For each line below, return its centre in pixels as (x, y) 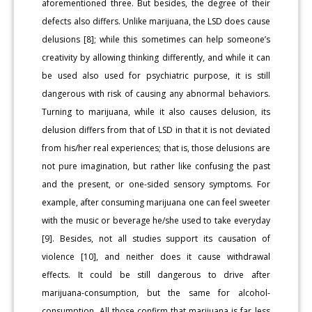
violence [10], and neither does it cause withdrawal (156, 256)
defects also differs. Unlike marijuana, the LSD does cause (156, 21)
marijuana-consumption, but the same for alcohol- (156, 292)
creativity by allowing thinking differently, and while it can (156, 57)
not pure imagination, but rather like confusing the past (156, 166)
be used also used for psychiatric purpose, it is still (156, 75)
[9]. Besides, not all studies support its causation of (156, 238)
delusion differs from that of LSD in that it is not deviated (156, 130)
